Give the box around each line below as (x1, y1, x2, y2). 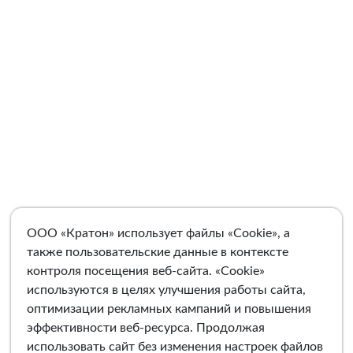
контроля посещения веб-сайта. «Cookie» (27, 265, 265, 277)
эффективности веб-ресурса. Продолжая (27, 321, 265, 334)
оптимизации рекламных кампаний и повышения (27, 303, 311, 315)
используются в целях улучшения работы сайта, (27, 284, 306, 296)
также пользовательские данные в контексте (27, 246, 288, 258)
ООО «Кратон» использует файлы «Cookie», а (27, 227, 290, 240)
